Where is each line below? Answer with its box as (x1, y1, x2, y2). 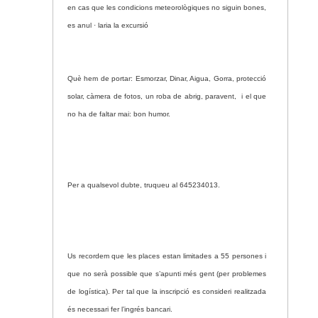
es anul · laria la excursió (67, 21, 148, 29)
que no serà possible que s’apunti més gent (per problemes (67, 270, 266, 278)
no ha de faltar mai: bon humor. (67, 110, 170, 118)
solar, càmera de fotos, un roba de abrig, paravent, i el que (67, 92, 266, 100)
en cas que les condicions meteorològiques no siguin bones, (67, 4, 266, 11)
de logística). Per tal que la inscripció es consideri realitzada (67, 287, 266, 295)
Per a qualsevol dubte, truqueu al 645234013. (67, 181, 220, 189)
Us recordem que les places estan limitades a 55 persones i (67, 252, 266, 260)
